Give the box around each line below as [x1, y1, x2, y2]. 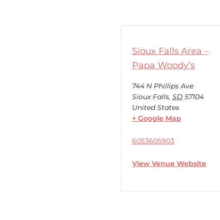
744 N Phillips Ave [132, 81, 193, 90]
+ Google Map [132, 113, 181, 123]
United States [132, 103, 179, 112]
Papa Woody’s [132, 59, 195, 71]
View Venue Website [132, 159, 206, 168]
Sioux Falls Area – [132, 45, 209, 56]
